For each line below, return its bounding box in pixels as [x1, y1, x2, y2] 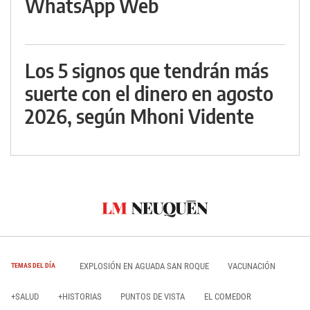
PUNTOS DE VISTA [120, 291, 185, 302]
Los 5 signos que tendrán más [25, 58, 268, 83]
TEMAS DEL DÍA [11, 262, 55, 270]
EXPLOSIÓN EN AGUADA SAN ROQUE [79, 260, 209, 271]
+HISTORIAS [57, 291, 102, 302]
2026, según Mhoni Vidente [25, 104, 254, 129]
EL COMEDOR [203, 291, 251, 302]
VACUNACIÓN [228, 260, 275, 271]
